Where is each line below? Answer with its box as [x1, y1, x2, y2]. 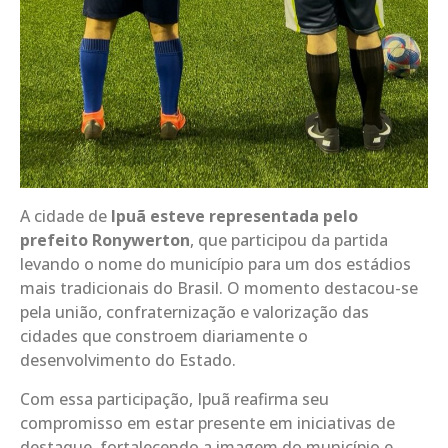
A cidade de [20, 205, 111, 228]
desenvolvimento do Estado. [20, 349, 236, 372]
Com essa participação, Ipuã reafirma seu [20, 387, 329, 410]
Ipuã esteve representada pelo [111, 205, 358, 228]
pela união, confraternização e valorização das [20, 301, 369, 324]
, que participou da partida [190, 229, 388, 252]
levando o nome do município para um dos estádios [20, 253, 411, 276]
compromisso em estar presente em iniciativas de [20, 411, 395, 434]
